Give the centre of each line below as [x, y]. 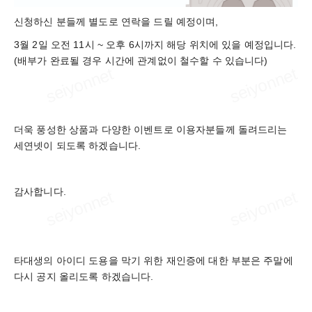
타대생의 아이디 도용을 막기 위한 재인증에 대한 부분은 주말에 [154, 260]
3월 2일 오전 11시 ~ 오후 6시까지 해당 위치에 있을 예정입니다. [155, 44]
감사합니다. [40, 191]
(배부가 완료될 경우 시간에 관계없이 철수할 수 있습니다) [141, 60]
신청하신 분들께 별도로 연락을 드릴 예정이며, [116, 21]
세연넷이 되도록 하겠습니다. [78, 145]
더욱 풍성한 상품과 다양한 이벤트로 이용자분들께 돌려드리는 [151, 129]
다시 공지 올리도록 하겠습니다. [84, 276]
